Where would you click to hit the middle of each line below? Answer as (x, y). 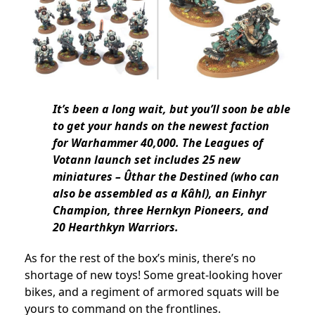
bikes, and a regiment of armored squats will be (152, 292)
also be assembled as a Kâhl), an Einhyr (160, 194)
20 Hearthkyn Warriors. (116, 227)
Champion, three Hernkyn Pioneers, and (161, 211)
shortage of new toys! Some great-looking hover (154, 275)
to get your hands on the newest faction (161, 126)
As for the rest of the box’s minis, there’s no (140, 258)
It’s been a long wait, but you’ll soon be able (172, 109)
